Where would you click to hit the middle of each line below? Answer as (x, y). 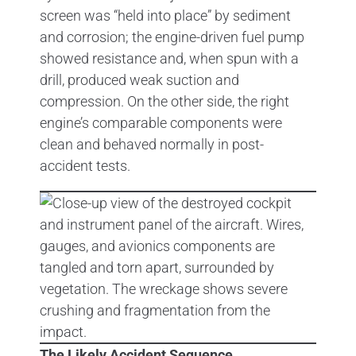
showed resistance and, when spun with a (169, 58)
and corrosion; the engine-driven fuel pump (172, 37)
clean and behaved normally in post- (152, 144)
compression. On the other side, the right (164, 101)
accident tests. (85, 165)
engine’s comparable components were (161, 122)
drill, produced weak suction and (139, 79)
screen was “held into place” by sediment (165, 15)
